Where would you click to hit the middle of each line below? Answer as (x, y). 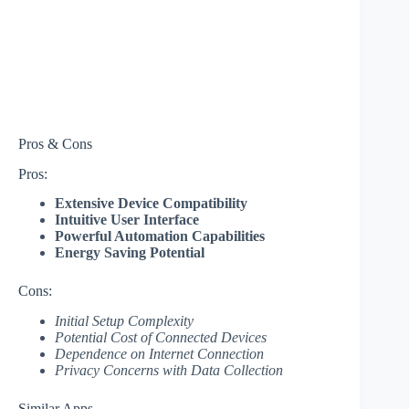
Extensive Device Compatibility (151, 204)
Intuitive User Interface (127, 220)
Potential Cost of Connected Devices (161, 338)
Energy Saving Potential (130, 253)
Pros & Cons (55, 143)
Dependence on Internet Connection (159, 354)
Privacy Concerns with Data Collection (169, 371)
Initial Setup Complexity (124, 321)
